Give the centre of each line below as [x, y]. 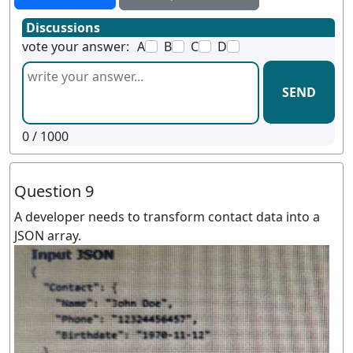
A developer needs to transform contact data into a [167, 217]
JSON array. [48, 236]
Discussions [63, 28]
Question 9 [54, 191]
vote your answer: [76, 46]
